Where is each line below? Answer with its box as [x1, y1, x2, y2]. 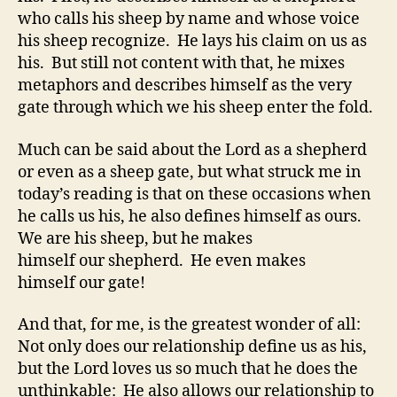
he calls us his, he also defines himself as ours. [18, 206, 365, 227]
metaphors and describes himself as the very [18, 75, 352, 96]
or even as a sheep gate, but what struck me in [18, 161, 362, 183]
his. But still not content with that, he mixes [18, 53, 345, 74]
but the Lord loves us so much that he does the [18, 359, 358, 379]
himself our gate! [18, 272, 145, 293]
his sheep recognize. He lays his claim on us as [18, 31, 367, 51]
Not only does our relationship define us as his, [18, 337, 367, 357]
